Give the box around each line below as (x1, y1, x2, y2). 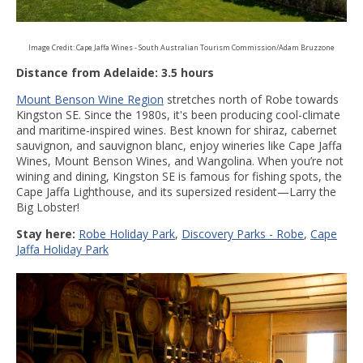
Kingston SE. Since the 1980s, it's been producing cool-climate (16, 107, 340, 123)
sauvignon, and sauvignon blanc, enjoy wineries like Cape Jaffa (16, 138, 342, 154)
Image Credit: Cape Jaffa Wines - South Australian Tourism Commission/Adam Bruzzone (28, 42, 335, 53)
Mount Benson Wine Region (16, 92, 164, 108)
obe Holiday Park (86, 226, 175, 242)
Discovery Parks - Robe (181, 226, 304, 242)
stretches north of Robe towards (164, 92, 339, 108)
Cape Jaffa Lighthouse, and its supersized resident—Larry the (16, 184, 336, 200)
